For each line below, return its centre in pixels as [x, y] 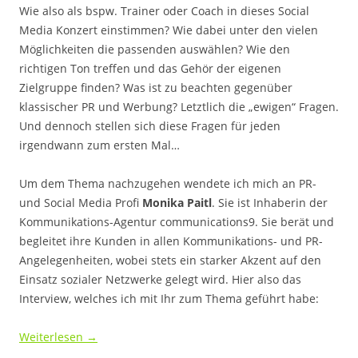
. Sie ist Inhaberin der [270, 203]
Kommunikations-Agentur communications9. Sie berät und [177, 222]
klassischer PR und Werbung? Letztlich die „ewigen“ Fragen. [179, 107]
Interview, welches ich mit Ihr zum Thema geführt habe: [169, 298]
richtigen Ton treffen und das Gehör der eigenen [150, 68]
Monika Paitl [175, 203]
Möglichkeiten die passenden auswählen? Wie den [155, 49]
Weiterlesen [53, 337]
